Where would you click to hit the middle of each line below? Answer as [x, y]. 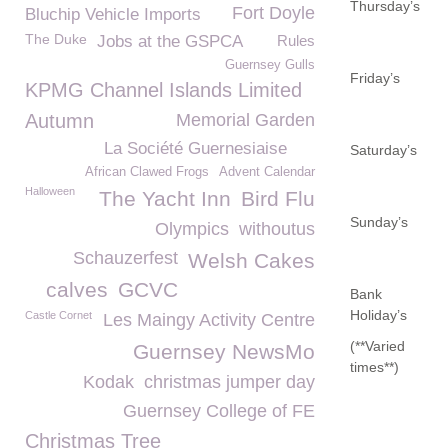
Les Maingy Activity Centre [209, 320]
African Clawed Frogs [147, 172]
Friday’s [375, 78]
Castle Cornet [58, 315]
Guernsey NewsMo [224, 351]
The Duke [56, 39]
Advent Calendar [267, 172]
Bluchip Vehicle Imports [113, 14]
